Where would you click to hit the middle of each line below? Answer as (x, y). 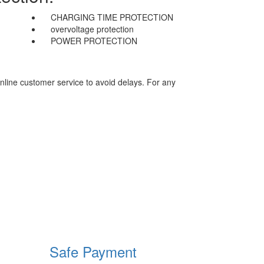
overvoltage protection (92, 29)
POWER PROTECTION (94, 41)
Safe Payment (93, 251)
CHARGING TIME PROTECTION (112, 17)
